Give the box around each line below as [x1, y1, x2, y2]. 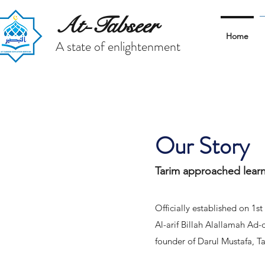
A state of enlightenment [56, 37, 180, 56]
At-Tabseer [56, 11, 158, 40]
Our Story [155, 129, 250, 163]
